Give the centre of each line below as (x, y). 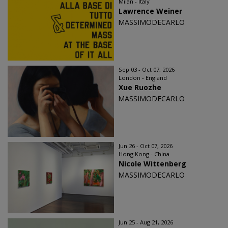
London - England (143, 78)
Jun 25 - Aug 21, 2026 (146, 222)
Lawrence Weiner (150, 11)
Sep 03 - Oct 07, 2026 (147, 70)
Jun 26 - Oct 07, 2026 (146, 146)
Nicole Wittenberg (152, 164)
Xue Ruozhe (140, 88)
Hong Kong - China (144, 154)
